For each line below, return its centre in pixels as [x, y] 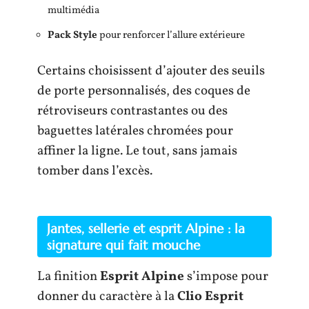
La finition [69, 277]
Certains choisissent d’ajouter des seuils [151, 71]
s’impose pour [226, 277]
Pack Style [72, 36]
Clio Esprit [210, 297]
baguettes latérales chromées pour [135, 131]
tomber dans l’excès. [95, 171]
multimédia [73, 10]
